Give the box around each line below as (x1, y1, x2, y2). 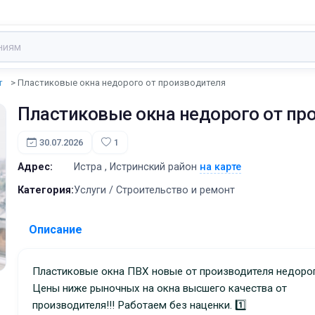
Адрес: (18, 161, 53, 174)
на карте (200, 161, 242, 174)
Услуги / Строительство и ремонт (74, 184, 236, 197)
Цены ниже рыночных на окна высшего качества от (32, 282, 288, 295)
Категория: (18, 184, 75, 197)
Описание (29, 223, 83, 237)
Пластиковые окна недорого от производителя (18, 77, 226, 88)
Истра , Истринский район (74, 161, 200, 174)
